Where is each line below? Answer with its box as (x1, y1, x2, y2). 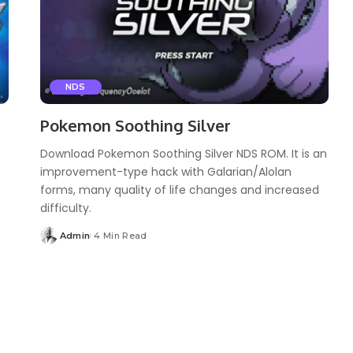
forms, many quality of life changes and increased (39, 181, 319, 198)
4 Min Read (94, 229, 147, 241)
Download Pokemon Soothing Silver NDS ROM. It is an (39, 145, 327, 162)
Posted (39, 236, 74, 247)
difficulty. (39, 199, 91, 216)
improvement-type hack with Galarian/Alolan (39, 163, 292, 180)
